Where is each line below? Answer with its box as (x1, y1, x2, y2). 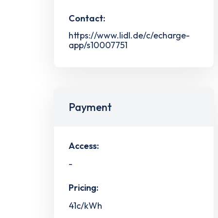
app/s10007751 (69, 39, 127, 51)
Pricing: (69, 182, 98, 194)
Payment (69, 100, 112, 114)
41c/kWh (69, 200, 102, 212)
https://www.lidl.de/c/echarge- (69, 29, 190, 41)
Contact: (69, 12, 105, 24)
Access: (69, 140, 99, 151)
